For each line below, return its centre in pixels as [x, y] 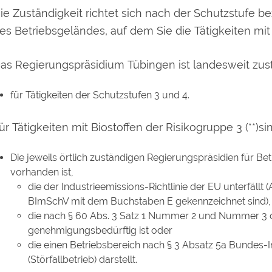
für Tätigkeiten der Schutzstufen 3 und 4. [100, 95]
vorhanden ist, [42, 172]
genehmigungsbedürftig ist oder [100, 231]
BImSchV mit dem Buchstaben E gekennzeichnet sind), [149, 202]
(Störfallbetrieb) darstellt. [82, 260]
